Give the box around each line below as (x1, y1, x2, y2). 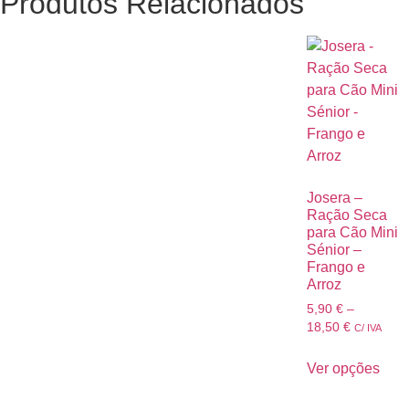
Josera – (307, 190, 362, 206)
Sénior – (307, 242, 362, 258)
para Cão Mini (307, 225, 398, 241)
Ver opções (307, 360, 380, 376)
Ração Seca (307, 207, 387, 224)
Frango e (307, 259, 365, 276)
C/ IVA (354, 322, 382, 334)
